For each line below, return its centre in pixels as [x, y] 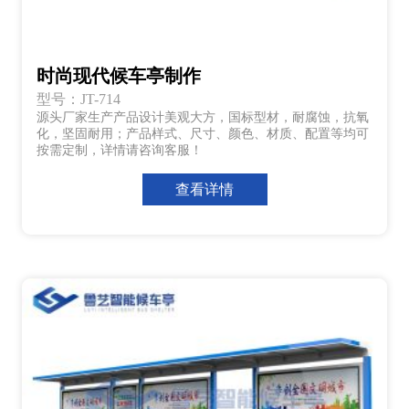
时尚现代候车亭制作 [119, 75]
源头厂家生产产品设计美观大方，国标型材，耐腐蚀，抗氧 [203, 117]
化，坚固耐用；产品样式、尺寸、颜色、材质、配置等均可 [203, 133]
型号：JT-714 [79, 99]
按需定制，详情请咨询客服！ [120, 150]
